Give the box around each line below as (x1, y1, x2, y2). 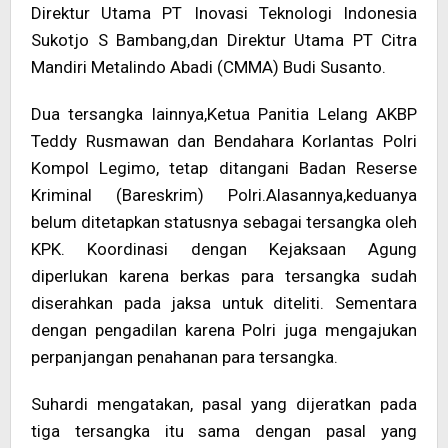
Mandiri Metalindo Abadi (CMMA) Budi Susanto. (31, 57, 386, 77)
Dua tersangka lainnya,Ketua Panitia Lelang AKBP (31, 104, 417, 124)
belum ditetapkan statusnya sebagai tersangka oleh (31, 212, 417, 232)
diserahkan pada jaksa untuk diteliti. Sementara (31, 293, 417, 313)
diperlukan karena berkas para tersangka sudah (31, 266, 417, 286)
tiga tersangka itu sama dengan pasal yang (31, 421, 417, 441)
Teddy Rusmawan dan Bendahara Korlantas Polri (31, 131, 417, 151)
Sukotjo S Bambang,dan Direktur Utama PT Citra (31, 30, 417, 50)
